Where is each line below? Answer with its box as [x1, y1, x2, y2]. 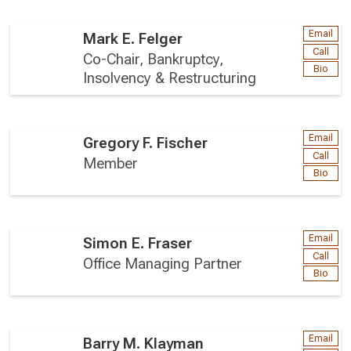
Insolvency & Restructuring [83, 69, 256, 87]
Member [83, 154, 138, 172]
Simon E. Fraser [83, 234, 192, 252]
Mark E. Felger [83, 30, 183, 48]
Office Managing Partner [83, 255, 242, 273]
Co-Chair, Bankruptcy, [83, 50, 223, 68]
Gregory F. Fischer [83, 134, 208, 152]
